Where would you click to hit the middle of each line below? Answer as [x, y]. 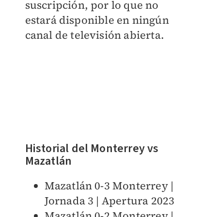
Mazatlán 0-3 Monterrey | [109, 185]
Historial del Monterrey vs [92, 148]
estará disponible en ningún [97, 20]
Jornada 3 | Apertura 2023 [109, 200]
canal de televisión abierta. [96, 35]
